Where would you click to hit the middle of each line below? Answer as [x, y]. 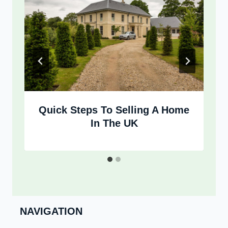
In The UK [114, 123]
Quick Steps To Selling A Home [114, 110]
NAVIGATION [51, 211]
